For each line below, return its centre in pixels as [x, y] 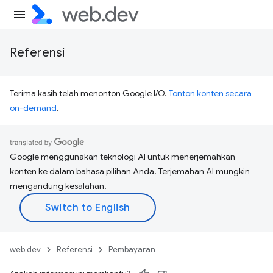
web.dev [25, 250]
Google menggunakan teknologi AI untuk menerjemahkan [122, 157]
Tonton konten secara [210, 93]
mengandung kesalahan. [58, 186]
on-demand [33, 108]
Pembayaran [132, 250]
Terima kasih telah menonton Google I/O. [89, 93]
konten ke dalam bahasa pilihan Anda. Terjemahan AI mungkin [130, 171]
